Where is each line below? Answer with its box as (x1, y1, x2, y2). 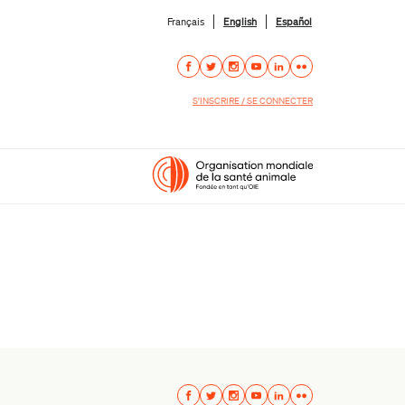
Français (167, 14, 204, 28)
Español (276, 14, 312, 28)
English (223, 14, 257, 28)
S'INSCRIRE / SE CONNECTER (193, 95, 313, 106)
